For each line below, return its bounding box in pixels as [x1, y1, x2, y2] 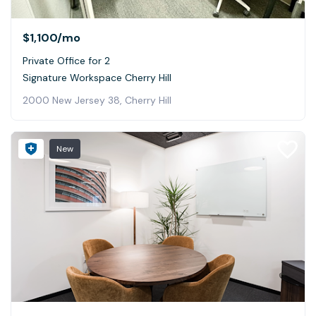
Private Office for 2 [23, 54, 110, 68]
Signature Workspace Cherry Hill [23, 71, 171, 85]
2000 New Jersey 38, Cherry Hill [23, 94, 171, 107]
